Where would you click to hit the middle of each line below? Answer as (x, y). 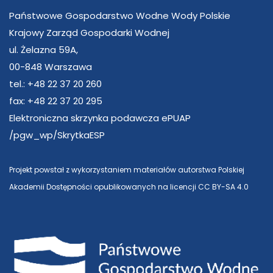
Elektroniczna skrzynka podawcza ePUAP (100, 118)
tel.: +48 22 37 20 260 (55, 83)
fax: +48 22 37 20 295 (56, 101)
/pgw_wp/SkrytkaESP (57, 135)
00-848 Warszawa (51, 66)
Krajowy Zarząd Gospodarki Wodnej (89, 32)
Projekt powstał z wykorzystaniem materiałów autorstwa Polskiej (127, 169)
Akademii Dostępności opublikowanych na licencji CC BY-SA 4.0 (129, 186)
